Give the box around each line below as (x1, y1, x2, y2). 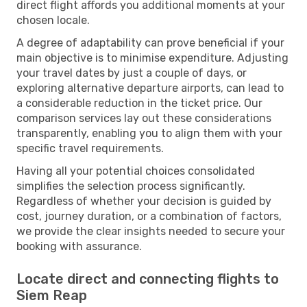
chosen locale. (16, 13, 90, 27)
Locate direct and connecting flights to (16, 270, 279, 287)
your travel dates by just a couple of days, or (16, 66, 247, 79)
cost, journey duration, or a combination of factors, (16, 209, 282, 223)
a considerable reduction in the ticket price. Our (16, 96, 262, 110)
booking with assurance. (16, 239, 142, 253)
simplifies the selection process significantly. (16, 179, 245, 193)
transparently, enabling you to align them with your (16, 126, 282, 140)
